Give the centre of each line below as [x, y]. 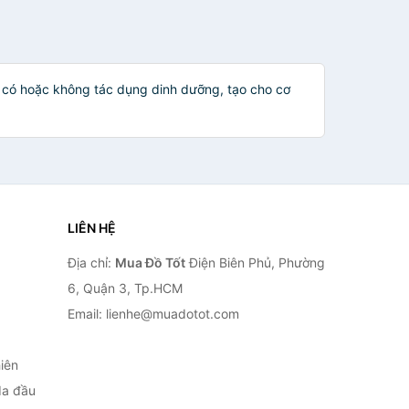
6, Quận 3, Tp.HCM [125, 288]
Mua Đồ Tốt [150, 262]
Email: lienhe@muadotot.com [153, 314]
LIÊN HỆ [91, 228]
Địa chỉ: [91, 262]
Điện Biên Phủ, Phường [255, 262]
